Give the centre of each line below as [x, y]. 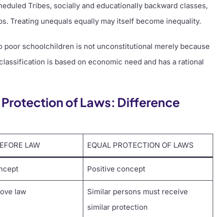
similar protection [117, 207]
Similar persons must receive [137, 191]
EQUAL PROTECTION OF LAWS [140, 145]
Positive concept [116, 169]
